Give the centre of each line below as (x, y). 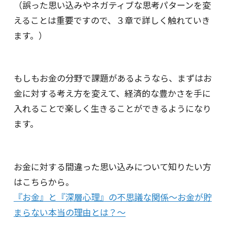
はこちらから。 (44, 181)
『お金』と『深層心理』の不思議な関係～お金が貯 (112, 197)
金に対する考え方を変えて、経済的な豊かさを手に (112, 93)
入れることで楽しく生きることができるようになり (112, 108)
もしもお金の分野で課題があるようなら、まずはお (112, 78)
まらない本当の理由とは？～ (69, 212)
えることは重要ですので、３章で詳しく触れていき (112, 20)
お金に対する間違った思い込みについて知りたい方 (112, 166)
